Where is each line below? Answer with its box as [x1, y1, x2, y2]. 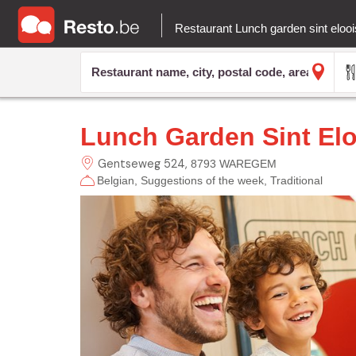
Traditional [269, 173, 323, 187]
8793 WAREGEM [190, 157, 277, 170]
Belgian [96, 173, 134, 187]
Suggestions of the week [140, 173, 264, 187]
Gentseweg [97, 156, 161, 171]
